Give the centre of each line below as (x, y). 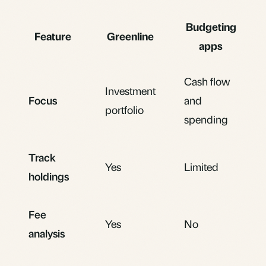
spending (206, 119)
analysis (47, 233)
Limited (201, 166)
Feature (53, 36)
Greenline (130, 36)
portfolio (124, 109)
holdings (49, 176)
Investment (130, 90)
